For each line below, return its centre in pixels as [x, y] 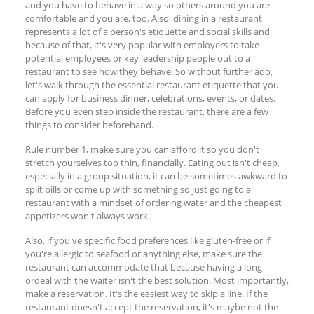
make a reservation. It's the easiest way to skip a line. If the [146, 293]
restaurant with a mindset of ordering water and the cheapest [153, 202]
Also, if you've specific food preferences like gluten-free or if [148, 240]
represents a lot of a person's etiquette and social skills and [148, 31]
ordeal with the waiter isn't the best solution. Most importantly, [157, 280]
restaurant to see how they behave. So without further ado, [149, 71]
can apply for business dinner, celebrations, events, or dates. [150, 98]
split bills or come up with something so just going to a [138, 189]
